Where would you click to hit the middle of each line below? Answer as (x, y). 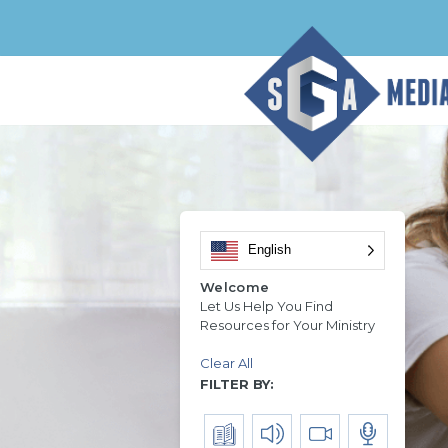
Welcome (235, 287)
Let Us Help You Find (266, 306)
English (269, 249)
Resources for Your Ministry (287, 325)
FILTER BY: (237, 384)
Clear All (226, 363)
